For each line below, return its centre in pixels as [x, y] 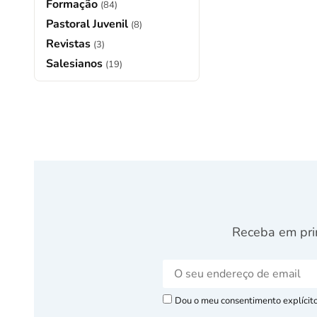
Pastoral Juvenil [88, 24]
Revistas [70, 44]
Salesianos [76, 63]
